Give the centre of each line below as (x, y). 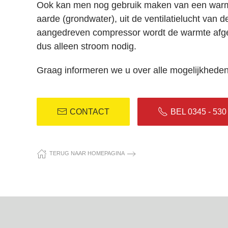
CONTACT (90, 111)
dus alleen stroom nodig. (90, 46)
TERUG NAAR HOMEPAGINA (87, 153)
